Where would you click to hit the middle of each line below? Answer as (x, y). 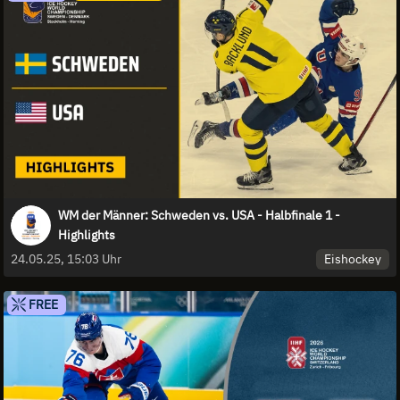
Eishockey (353, 258)
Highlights (87, 235)
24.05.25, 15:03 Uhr (66, 259)
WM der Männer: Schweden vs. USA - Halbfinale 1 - (199, 216)
